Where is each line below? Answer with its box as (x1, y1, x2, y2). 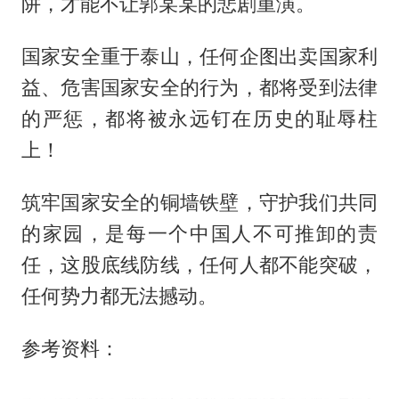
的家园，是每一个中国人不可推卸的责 (20, 221, 379, 245)
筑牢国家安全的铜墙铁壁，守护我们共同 (20, 190, 379, 214)
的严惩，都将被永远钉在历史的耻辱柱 (20, 106, 379, 130)
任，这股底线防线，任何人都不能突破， (20, 252, 379, 276)
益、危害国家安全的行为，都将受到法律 (20, 75, 379, 99)
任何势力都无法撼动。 (20, 283, 217, 307)
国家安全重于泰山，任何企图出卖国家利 (20, 44, 379, 68)
